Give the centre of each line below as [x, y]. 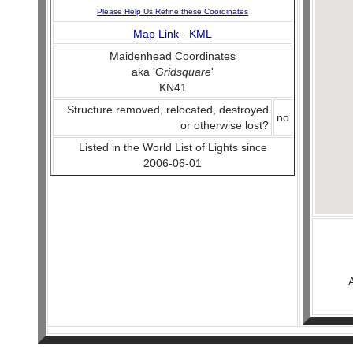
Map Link [156, 34]
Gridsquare [184, 72]
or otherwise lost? [225, 125]
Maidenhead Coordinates [173, 56]
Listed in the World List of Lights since [173, 147]
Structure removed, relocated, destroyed [168, 110]
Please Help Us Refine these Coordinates [173, 11]
